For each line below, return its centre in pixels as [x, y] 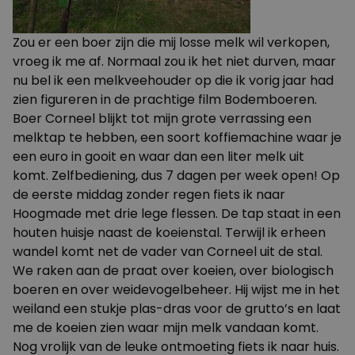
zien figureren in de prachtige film [118, 99]
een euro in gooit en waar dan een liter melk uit [158, 157]
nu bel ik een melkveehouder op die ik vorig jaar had [173, 80]
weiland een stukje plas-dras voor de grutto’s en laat [177, 309]
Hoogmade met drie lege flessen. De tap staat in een [177, 214]
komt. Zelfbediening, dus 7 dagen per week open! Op [176, 176]
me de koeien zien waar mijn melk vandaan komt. [166, 328]
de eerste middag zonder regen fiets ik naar [149, 195]
